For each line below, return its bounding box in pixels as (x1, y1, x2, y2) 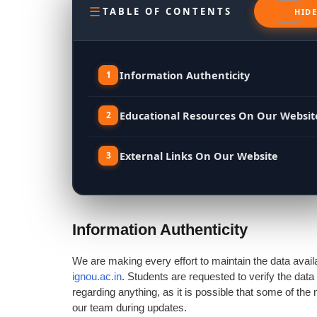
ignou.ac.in (72, 270, 122, 282)
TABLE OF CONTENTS (103, 5, 232, 18)
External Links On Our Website (120, 149, 279, 163)
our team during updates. (72, 301, 187, 313)
